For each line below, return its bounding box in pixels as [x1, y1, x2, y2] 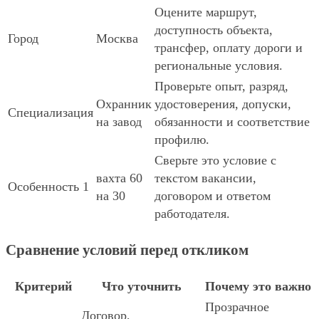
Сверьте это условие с [155, 153, 276, 168]
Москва [96, 31, 138, 46]
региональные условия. [155, 58, 283, 73]
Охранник [96, 97, 152, 112]
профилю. [155, 132, 209, 147]
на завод [96, 115, 142, 130]
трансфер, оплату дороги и [155, 41, 303, 56]
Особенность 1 [8, 179, 89, 194]
